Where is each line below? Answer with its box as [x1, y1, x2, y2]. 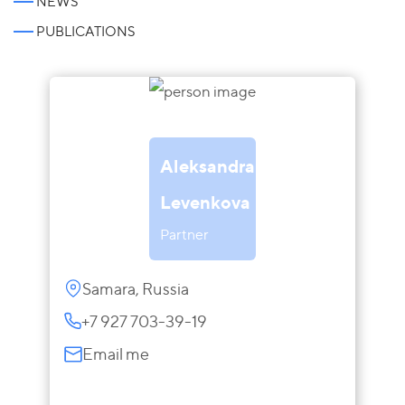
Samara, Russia [82, 279, 189, 299]
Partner [160, 226, 209, 244]
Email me [82, 344, 149, 364]
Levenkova [160, 191, 250, 214]
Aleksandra [160, 155, 255, 178]
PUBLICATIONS [36, 23, 135, 40]
